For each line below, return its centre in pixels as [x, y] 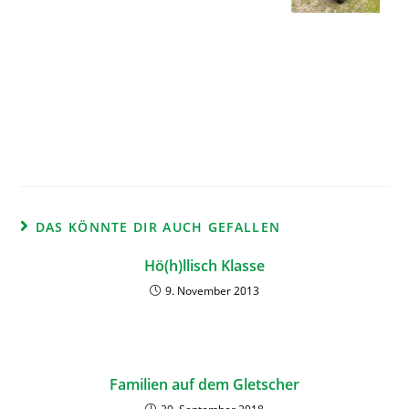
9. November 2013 [212, 291]
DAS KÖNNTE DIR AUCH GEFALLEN [158, 227]
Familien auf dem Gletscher [204, 385]
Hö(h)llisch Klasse [204, 266]
